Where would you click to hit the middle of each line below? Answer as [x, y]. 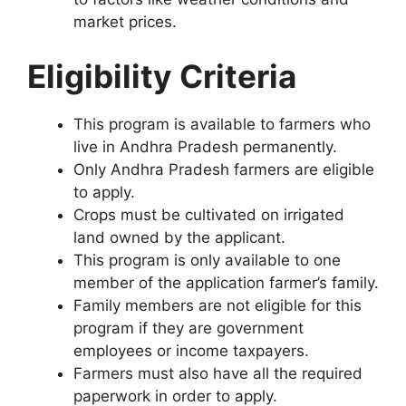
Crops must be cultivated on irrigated [209, 214]
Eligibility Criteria [162, 76]
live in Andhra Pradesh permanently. [205, 146]
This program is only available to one [207, 260]
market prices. [125, 22]
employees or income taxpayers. [191, 350]
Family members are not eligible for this [217, 305]
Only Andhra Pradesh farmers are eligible [224, 169]
